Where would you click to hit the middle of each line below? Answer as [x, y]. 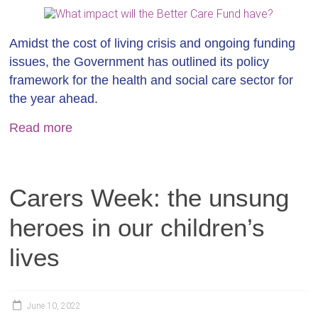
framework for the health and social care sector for [152, 80]
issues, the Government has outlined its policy [139, 62]
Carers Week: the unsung [149, 198]
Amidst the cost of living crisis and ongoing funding [153, 43]
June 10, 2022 [54, 306]
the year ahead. [54, 99]
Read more [41, 128]
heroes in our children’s [137, 227]
